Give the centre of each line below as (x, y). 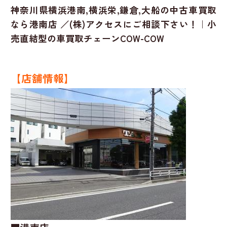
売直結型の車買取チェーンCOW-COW (87, 38)
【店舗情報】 (42, 78)
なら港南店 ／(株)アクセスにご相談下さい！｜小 (113, 24)
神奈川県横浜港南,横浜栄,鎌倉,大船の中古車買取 (113, 10)
